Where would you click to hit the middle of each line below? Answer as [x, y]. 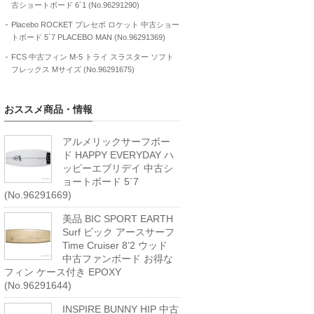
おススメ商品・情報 [48, 109]
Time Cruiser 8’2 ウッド [115, 245]
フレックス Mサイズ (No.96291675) [73, 69]
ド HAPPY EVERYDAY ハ [118, 155]
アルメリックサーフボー [116, 142]
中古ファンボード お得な [118, 259]
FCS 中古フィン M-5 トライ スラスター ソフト [93, 57]
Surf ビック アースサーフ [118, 232]
